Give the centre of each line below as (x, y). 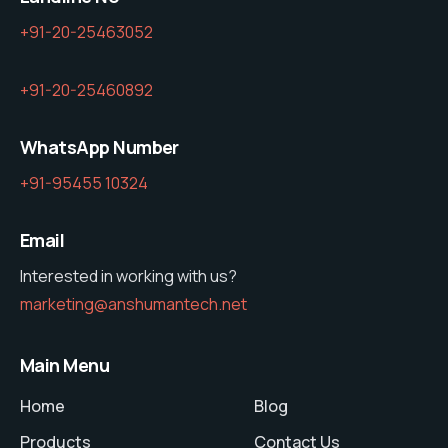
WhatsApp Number (99, 146)
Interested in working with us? (128, 275)
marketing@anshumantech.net (133, 303)
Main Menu (65, 364)
